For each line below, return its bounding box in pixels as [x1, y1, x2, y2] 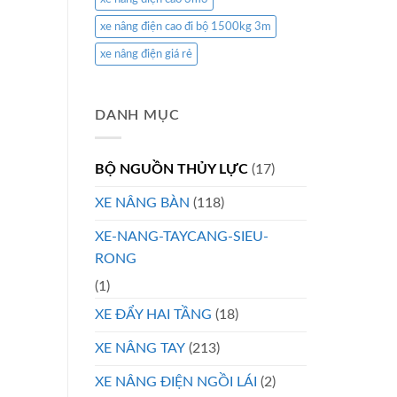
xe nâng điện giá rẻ [100, 49, 192, 60]
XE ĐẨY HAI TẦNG [95, 307, 212, 322]
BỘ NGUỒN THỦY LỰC [95, 161, 248, 176]
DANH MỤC [95, 108, 180, 123]
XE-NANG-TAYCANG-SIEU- [95, 229, 269, 244]
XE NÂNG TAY [95, 340, 185, 355]
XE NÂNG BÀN [95, 195, 190, 210]
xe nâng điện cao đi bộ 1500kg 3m [100, 21, 271, 33]
